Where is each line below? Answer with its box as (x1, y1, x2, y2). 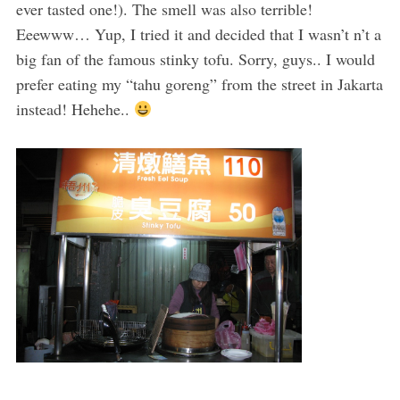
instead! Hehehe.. (15, 98, 134, 121)
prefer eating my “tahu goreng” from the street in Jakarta (15, 73, 383, 96)
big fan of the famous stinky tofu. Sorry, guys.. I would (15, 48, 375, 71)
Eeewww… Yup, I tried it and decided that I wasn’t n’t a (15, 23, 381, 46)
